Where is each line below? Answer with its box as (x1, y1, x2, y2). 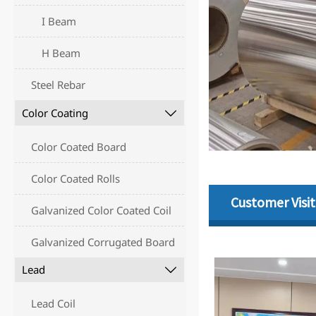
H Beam (42, 46, 81, 61)
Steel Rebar (31, 78, 86, 92)
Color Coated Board (31, 139, 127, 154)
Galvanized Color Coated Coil (31, 202, 172, 217)
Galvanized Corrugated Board (31, 234, 176, 249)
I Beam (42, 14, 77, 29)
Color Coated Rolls (31, 171, 121, 186)
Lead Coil (31, 296, 76, 311)
